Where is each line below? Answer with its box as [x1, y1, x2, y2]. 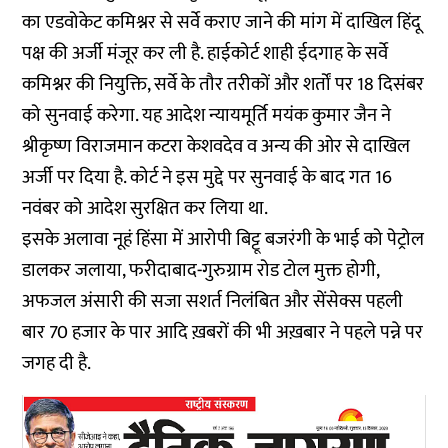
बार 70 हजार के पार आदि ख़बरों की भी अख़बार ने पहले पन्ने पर [22, 317, 424, 348]
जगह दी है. [22, 348, 92, 379]
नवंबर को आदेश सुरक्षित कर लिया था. [22, 193, 269, 224]
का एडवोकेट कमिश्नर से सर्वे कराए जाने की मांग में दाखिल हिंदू [22, 7, 422, 38]
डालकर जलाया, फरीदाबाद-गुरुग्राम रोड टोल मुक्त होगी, [22, 255, 380, 286]
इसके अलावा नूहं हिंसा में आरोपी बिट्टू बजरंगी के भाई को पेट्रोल [22, 224, 425, 255]
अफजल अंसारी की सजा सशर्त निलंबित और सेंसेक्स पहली [22, 286, 404, 317]
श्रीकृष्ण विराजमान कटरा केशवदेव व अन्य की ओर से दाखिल [22, 131, 411, 162]
